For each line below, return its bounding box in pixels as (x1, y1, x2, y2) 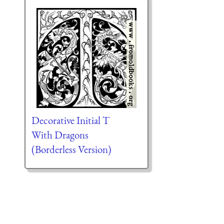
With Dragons (31, 128, 88, 142)
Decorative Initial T (31, 113, 109, 127)
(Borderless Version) (31, 142, 111, 156)
